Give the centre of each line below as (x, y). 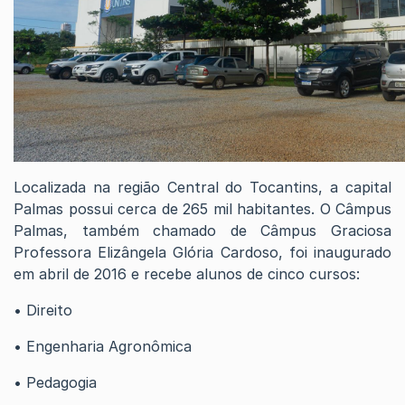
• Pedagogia (55, 382)
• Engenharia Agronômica (103, 346)
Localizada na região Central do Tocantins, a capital (202, 187)
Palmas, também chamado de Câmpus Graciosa (202, 231)
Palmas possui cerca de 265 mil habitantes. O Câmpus (202, 209)
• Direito (43, 310)
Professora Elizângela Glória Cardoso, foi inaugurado (202, 252)
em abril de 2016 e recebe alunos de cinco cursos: (187, 274)
